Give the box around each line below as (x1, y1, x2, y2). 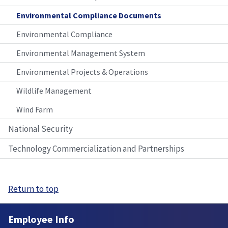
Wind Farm (16, 104, 53, 115)
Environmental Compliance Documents (16, 10, 161, 21)
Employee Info (8, 213, 74, 226)
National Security (8, 123, 73, 135)
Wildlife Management (16, 85, 92, 96)
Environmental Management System (16, 48, 145, 59)
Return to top (8, 183, 59, 195)
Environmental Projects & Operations (16, 67, 148, 77)
